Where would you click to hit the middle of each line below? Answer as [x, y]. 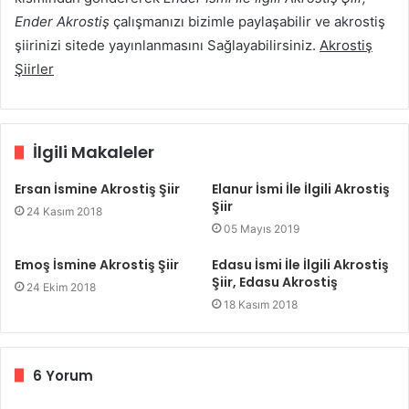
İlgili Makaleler [94, 152]
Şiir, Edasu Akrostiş [275, 282]
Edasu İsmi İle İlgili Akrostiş [300, 264]
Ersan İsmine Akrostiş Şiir [97, 189]
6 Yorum [63, 375]
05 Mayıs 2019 [262, 228]
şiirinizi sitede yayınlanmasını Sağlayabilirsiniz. [167, 45]
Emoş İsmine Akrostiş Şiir [97, 264]
